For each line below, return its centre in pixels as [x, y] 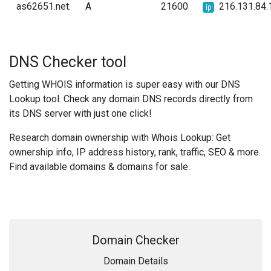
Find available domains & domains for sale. [100, 167]
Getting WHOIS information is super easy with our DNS [125, 84]
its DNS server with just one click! [80, 113]
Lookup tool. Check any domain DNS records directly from [131, 99]
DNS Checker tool [68, 62]
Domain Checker [135, 240]
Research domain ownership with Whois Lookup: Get [120, 138]
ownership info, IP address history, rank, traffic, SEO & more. [135, 152]
